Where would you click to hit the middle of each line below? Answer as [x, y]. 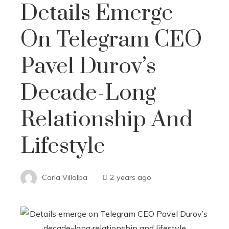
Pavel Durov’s [88, 67]
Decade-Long [88, 93]
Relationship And [107, 120]
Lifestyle [63, 146]
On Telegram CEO [111, 40]
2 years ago [131, 177]
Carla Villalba [65, 177]
